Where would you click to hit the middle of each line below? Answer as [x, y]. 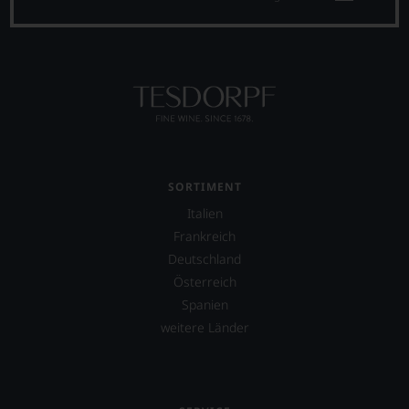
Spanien [204, 305]
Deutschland [204, 259]
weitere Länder [204, 328]
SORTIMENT [204, 187]
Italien [204, 214]
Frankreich [204, 236]
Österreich [204, 282]
